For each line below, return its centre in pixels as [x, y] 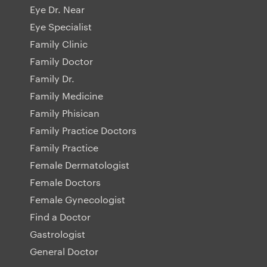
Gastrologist [58, 234]
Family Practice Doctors [83, 131]
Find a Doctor [60, 217]
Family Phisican [65, 113]
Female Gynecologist [77, 200]
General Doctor [64, 252]
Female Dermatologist [80, 165]
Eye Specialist [61, 27]
